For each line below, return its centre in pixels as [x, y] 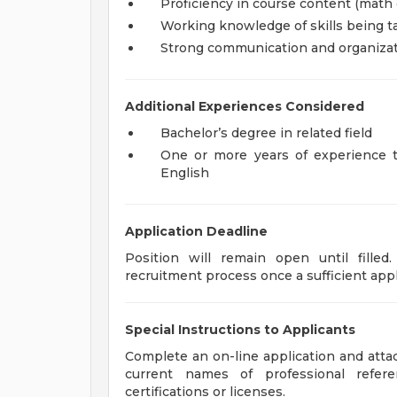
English [185, 173]
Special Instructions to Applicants [240, 330]
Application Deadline [196, 231]
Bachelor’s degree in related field [266, 133]
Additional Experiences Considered [245, 106]
